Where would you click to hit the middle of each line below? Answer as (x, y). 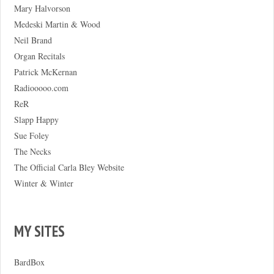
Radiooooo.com (41, 88)
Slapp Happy (36, 120)
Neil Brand (33, 40)
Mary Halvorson (42, 9)
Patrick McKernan (45, 72)
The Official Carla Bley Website (69, 168)
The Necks (32, 152)
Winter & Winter (43, 183)
